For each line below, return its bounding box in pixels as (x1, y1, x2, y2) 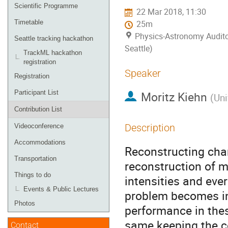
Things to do (14, 171, 51, 179)
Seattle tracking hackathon (14, 35, 93, 42)
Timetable (14, 18, 43, 26)
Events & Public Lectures (23, 185, 99, 193)
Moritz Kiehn (140, 89, 207, 105)
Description (125, 122, 175, 134)
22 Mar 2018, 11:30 (136, 7, 207, 18)
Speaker (125, 67, 161, 79)
